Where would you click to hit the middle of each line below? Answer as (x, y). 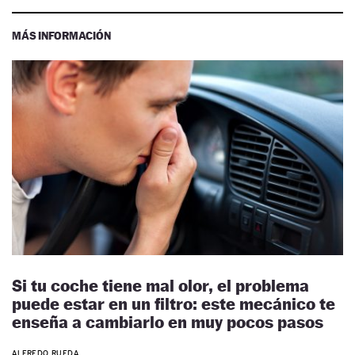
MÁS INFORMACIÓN (61, 35)
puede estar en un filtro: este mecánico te (174, 304)
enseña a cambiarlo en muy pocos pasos (168, 323)
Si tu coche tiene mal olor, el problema (160, 286)
